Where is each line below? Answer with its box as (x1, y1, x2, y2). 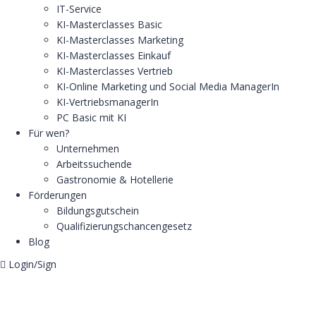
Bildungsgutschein (56, 204, 139, 217)
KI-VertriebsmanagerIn (56, 95, 159, 109)
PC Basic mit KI (56, 111, 126, 124)
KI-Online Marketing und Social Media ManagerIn (56, 80, 279, 93)
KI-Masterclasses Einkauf (56, 49, 171, 62)
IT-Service (56, 2, 102, 16)
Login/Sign (8, 257, 56, 271)
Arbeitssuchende (56, 157, 132, 171)
